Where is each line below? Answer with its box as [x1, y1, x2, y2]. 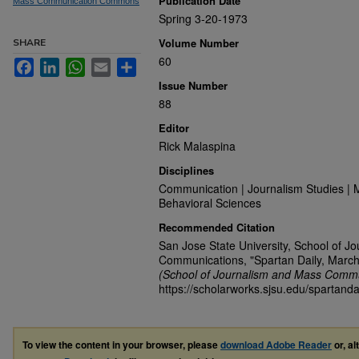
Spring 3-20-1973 [159, 10, 248, 26]
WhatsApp [85, 58, 137, 71]
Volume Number [159, 35, 239, 50]
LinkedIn [59, 58, 103, 71]
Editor [159, 120, 189, 135]
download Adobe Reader [220, 337, 332, 352]
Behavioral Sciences [159, 195, 261, 211]
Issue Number [159, 78, 228, 93]
